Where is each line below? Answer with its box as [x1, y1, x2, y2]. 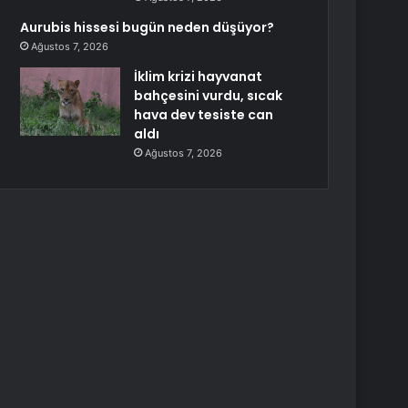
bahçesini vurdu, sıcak [134, 87, 283, 105]
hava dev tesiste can [134, 106, 274, 124]
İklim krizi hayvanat [134, 67, 263, 86]
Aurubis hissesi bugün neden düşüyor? [20, 18, 275, 36]
